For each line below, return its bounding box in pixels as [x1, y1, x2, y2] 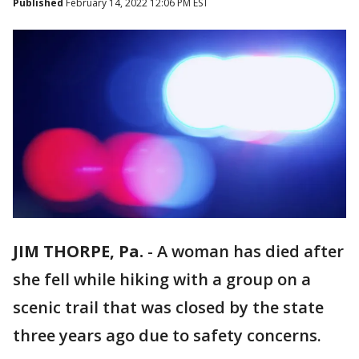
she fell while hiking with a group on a [13, 268, 311, 291]
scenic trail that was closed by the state [13, 296, 324, 319]
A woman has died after [157, 240, 344, 263]
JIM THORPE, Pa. [13, 240, 143, 263]
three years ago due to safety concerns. [13, 325, 321, 347]
